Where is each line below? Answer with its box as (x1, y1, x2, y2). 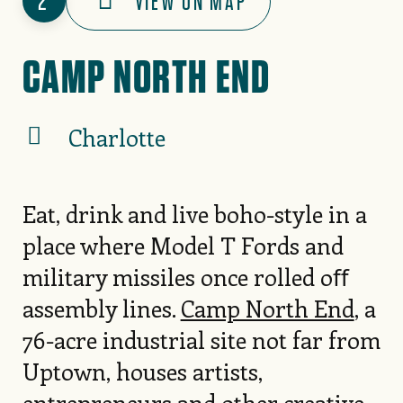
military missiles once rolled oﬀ (22, 260, 349, 292)
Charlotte (67, 121, 166, 153)
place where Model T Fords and (22, 228, 344, 261)
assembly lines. (22, 291, 181, 324)
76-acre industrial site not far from (22, 323, 381, 355)
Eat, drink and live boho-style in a (22, 197, 367, 229)
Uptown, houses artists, (22, 354, 263, 387)
